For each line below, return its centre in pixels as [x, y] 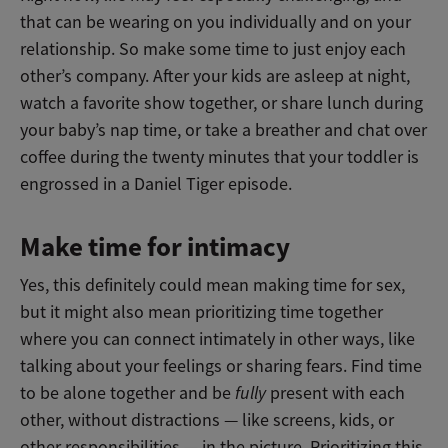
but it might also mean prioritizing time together [201, 312]
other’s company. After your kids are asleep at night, [215, 76]
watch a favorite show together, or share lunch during [221, 103]
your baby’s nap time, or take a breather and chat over [223, 130]
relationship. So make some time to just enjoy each [213, 49]
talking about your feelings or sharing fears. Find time [221, 366]
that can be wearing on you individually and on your [215, 22]
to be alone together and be [127, 393]
